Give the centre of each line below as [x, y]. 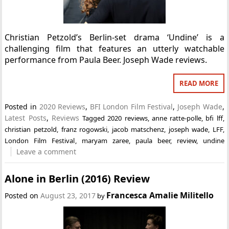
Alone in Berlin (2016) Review [77, 178]
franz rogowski [84, 129]
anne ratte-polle [177, 118]
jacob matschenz [138, 129]
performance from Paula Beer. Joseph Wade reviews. [106, 60]
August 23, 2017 [68, 195]
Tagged [95, 118]
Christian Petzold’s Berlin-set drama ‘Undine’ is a [114, 37]
